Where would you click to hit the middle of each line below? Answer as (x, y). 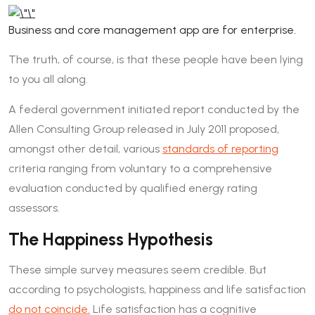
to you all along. (48, 79)
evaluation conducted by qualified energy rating (133, 188)
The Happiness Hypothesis (111, 239)
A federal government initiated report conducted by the (154, 109)
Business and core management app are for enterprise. (152, 30)
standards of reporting (220, 148)
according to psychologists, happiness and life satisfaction (157, 289)
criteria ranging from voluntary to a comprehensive (140, 168)
